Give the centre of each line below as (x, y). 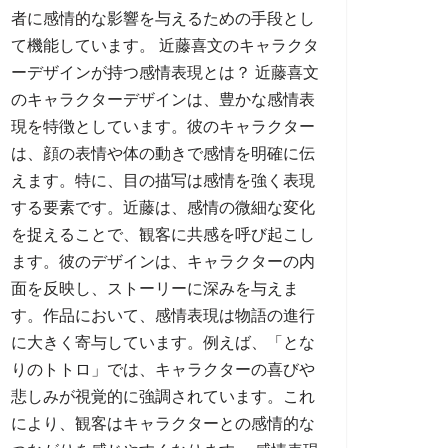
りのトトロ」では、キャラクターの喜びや (163, 369)
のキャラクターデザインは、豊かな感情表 (163, 99)
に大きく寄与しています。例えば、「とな (163, 342)
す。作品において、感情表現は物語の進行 (163, 315)
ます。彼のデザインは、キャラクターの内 (163, 261)
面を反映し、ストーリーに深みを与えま (155, 288)
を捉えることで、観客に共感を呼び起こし (163, 234)
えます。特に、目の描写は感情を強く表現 (163, 180)
